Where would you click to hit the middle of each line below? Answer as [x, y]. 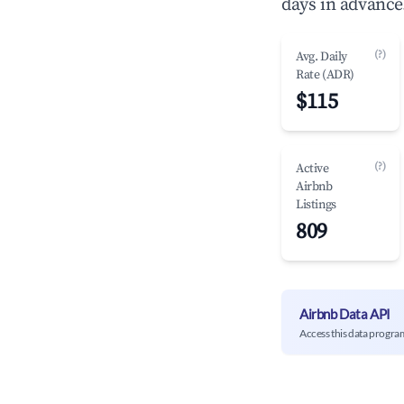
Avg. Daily [321, 57]
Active [312, 169]
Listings [316, 205]
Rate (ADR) [325, 75]
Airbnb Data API [345, 313]
